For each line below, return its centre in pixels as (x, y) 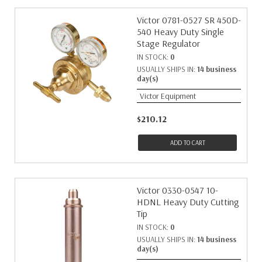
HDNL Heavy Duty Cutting (188, 202)
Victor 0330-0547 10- (177, 190)
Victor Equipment (168, 96)
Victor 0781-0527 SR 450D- (189, 20)
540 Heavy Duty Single (180, 32)
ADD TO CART (187, 143)
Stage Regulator (168, 43)
